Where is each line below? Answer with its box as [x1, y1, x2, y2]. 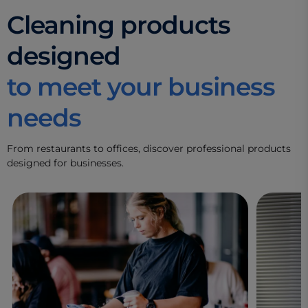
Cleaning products [7, 9, 230, 40]
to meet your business [7, 71, 275, 102]
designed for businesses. [7, 156, 124, 169]
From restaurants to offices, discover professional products [7, 142, 291, 155]
